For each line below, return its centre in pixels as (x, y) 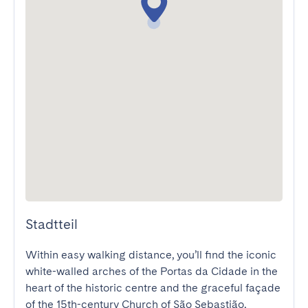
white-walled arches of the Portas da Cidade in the (152, 271)
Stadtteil (52, 224)
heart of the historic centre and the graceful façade (153, 288)
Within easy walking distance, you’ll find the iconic (151, 255)
